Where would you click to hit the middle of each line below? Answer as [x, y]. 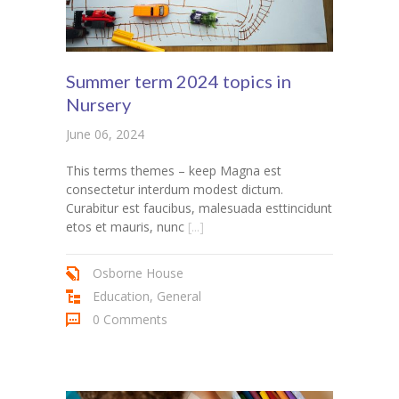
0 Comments [130, 320]
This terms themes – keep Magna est [174, 171]
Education [121, 297]
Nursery [98, 105]
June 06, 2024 [105, 134]
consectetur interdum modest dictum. [175, 190]
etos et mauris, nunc [125, 227]
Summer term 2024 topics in [179, 81]
